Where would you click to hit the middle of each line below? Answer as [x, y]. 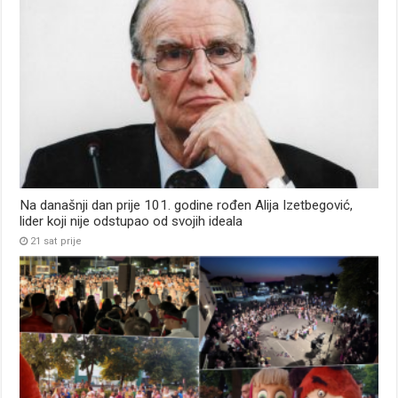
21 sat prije [56, 241]
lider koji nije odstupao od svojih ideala [131, 221]
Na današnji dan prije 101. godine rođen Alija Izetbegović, [187, 205]
